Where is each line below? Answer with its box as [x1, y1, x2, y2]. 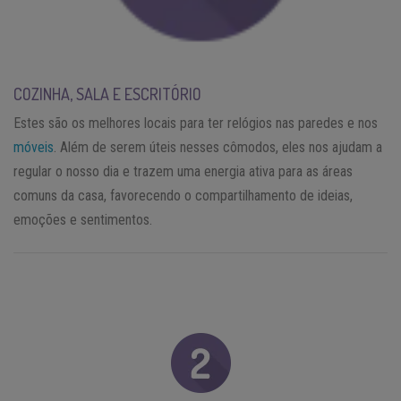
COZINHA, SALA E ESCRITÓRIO [13, 84, 201, 105]
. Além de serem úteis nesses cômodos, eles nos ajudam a [54, 139, 382, 157]
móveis [13, 139, 54, 157]
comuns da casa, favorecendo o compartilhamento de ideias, [13, 187, 353, 205]
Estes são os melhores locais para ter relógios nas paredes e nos [13, 115, 378, 132]
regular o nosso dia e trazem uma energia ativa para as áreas [13, 163, 353, 181]
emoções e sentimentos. [13, 211, 152, 229]
